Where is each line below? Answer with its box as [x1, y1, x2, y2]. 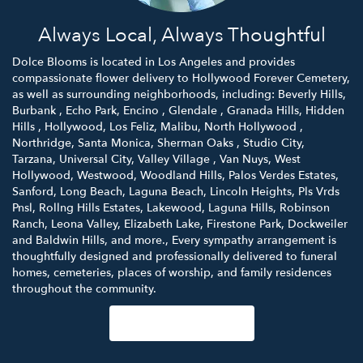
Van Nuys [220, 151, 268, 167]
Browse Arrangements [119, 314, 244, 331]
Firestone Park [207, 216, 281, 232]
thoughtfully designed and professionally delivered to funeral [12, 248, 337, 264]
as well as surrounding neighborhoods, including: [12, 86, 278, 102]
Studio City [243, 135, 301, 151]
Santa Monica [78, 135, 151, 151]
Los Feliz [109, 118, 154, 135]
